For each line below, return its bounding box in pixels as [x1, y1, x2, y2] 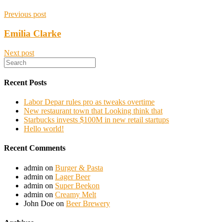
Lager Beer [55, 172, 90, 181]
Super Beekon [55, 181, 100, 190]
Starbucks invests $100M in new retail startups [24, 115, 169, 124]
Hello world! [24, 124, 64, 133]
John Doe [24, 199, 54, 208]
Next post [4, 48, 34, 57]
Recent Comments [4, 144, 65, 153]
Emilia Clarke [4, 28, 61, 39]
